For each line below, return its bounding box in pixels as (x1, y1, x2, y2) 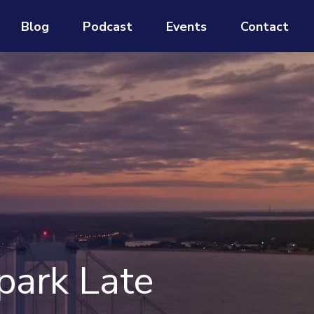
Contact (240, 18, 289, 35)
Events (166, 18, 207, 35)
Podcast (83, 18, 133, 35)
